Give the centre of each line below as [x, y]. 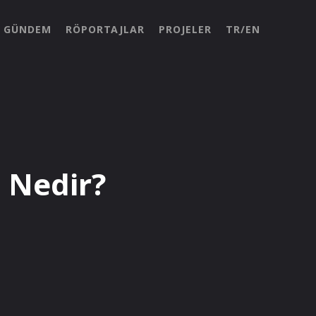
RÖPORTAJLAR [105, 29]
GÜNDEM [27, 29]
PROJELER [185, 29]
